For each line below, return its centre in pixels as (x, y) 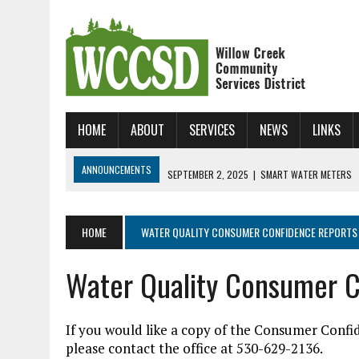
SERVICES (212, 130)
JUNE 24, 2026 (111, 222)
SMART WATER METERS (306, 169)
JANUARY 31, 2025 (117, 196)
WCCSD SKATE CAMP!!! (197, 222)
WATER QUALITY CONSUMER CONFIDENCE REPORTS (249, 232)
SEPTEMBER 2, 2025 (208, 169)
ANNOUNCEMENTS (117, 169)
